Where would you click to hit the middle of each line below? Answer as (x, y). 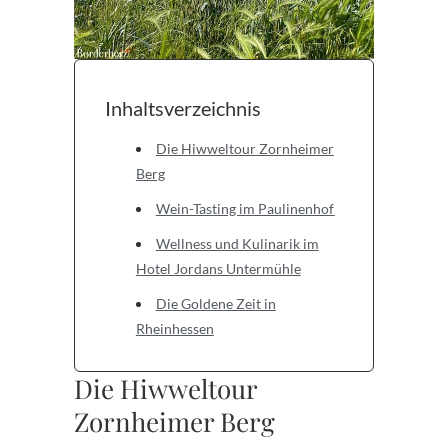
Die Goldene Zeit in (215, 303)
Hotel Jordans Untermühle (218, 268)
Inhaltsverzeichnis (183, 107)
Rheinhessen (174, 328)
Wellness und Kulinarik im (237, 243)
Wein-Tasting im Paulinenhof (245, 208)
